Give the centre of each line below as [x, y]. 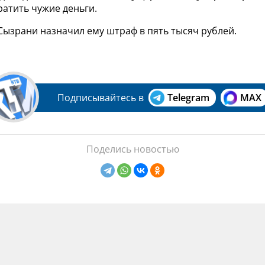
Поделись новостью [132, 149]
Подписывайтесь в [101, 98]
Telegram [188, 98]
